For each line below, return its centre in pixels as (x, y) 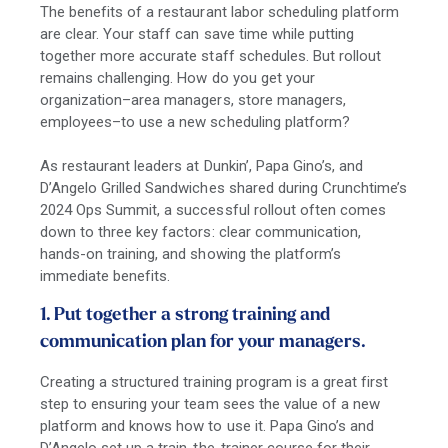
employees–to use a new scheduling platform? (197, 122)
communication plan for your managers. (203, 343)
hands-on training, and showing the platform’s (190, 254)
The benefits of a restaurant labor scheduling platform (220, 12)
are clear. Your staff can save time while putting (197, 34)
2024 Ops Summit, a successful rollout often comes (213, 210)
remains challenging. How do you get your (177, 78)
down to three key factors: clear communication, (200, 232)
